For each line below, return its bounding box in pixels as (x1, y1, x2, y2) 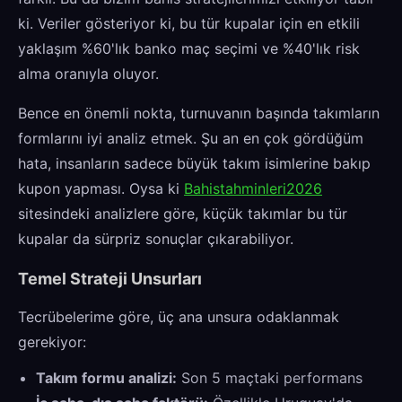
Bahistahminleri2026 (184, 179, 322, 197)
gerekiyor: (18, 333, 86, 351)
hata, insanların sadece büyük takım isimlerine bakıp (18, 154, 371, 172)
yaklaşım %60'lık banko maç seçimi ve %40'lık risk (18, 39, 360, 57)
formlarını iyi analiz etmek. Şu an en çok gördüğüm (18, 129, 363, 147)
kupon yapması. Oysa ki (18, 179, 184, 197)
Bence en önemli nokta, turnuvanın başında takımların (18, 104, 380, 122)
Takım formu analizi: (36, 369, 177, 387)
